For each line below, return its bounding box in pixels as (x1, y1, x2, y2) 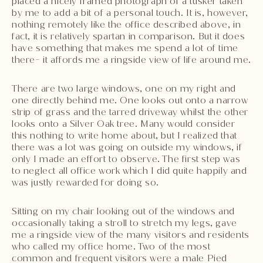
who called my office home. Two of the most (12, 240, 211, 252)
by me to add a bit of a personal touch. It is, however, (12, 6, 249, 19)
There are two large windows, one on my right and (12, 82, 236, 95)
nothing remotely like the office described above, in (12, 18, 241, 31)
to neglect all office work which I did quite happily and (12, 164, 247, 177)
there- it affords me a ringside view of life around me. (12, 53, 252, 66)
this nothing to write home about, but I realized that (12, 129, 237, 141)
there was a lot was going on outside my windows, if (12, 140, 242, 153)
